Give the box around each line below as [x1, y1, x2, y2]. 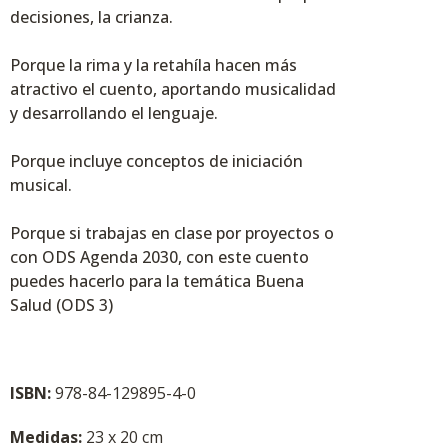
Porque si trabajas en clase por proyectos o [10, 222, 334, 245]
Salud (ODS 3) [10, 294, 113, 317]
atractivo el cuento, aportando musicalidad [10, 78, 336, 101]
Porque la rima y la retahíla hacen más [10, 54, 297, 77]
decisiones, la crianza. [10, 6, 173, 29]
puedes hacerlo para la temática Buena [10, 270, 304, 293]
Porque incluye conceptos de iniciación [10, 150, 303, 173]
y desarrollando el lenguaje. [10, 102, 218, 125]
